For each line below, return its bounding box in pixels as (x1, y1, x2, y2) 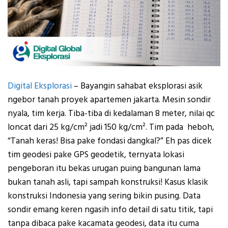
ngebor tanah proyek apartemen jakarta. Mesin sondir (8, 93, 211, 106)
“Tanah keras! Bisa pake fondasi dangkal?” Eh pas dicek (8, 134, 212, 147)
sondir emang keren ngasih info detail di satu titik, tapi (8, 203, 213, 216)
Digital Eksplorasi (8, 79, 72, 92)
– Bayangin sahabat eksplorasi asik (72, 79, 203, 92)
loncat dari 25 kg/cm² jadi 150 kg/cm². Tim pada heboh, (8, 121, 216, 133)
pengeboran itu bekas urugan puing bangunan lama (8, 162, 201, 175)
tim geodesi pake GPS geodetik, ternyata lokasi (8, 148, 184, 161)
